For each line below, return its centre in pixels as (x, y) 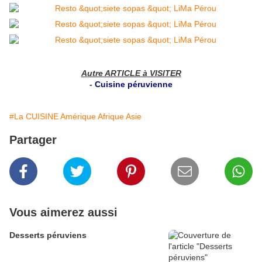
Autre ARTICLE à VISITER (131, 73)
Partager (33, 140)
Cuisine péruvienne (134, 85)
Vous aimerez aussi (63, 213)
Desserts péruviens (48, 235)
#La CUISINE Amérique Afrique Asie (75, 117)
